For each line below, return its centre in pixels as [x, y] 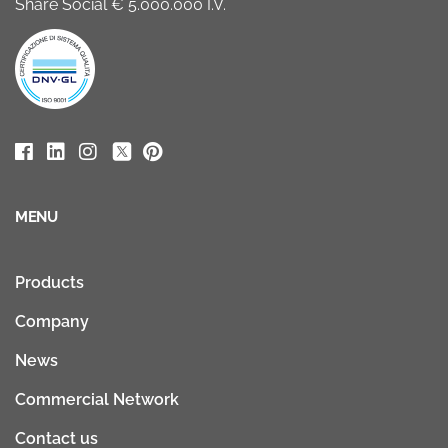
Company [52, 321]
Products [49, 282]
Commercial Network [97, 399]
